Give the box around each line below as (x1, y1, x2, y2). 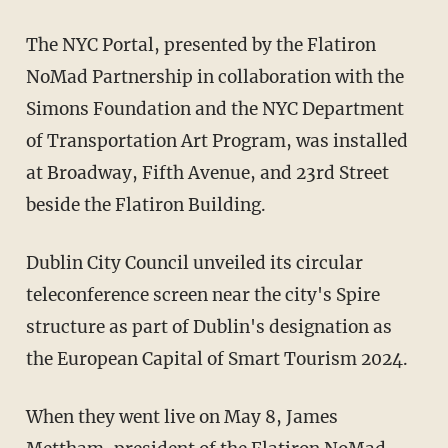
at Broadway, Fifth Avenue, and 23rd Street (25, 161, 389, 184)
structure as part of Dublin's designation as (25, 315, 392, 338)
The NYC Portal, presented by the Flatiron (25, 33, 38, 56)
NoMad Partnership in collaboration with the (25, 65, 404, 88)
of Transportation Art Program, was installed (25, 129, 408, 152)
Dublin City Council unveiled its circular (25, 251, 39, 274)
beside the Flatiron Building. (25, 193, 266, 216)
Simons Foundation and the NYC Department (25, 97, 404, 120)
